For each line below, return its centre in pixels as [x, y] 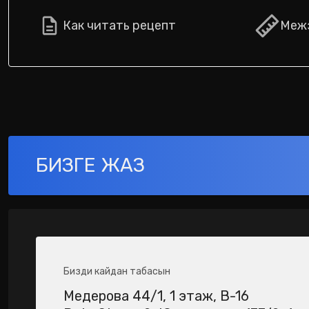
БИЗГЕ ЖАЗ [90, 165]
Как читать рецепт [119, 26]
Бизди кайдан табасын [117, 271]
